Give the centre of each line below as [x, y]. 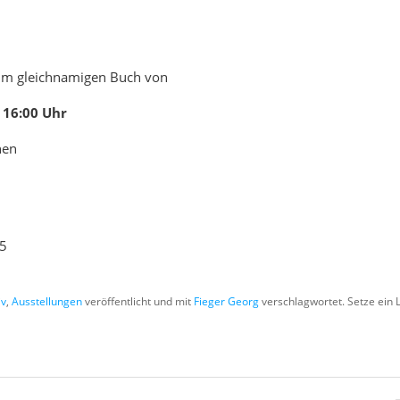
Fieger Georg [227, 302]
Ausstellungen [47, 302]
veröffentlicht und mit [138, 302]
